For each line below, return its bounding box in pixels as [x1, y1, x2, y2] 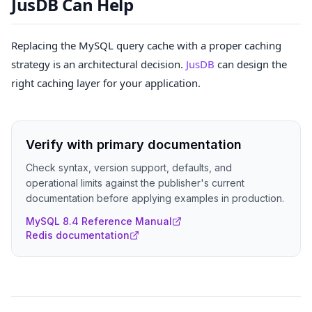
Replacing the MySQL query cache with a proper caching [11, 38, 281, 53]
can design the [214, 57, 287, 72]
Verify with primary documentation [26, 137, 242, 153]
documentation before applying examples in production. [26, 192, 284, 205]
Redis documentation [26, 229, 130, 242]
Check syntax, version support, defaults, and [26, 162, 232, 174]
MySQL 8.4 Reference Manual [26, 215, 172, 228]
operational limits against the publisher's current [26, 177, 244, 189]
